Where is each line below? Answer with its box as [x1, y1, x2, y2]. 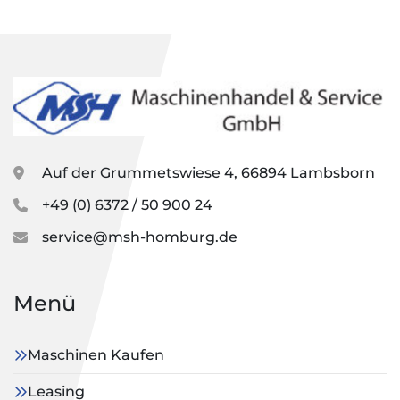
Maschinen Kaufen [28, 346, 164, 364]
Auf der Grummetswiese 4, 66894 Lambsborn [42, 164, 375, 182]
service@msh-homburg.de [42, 229, 237, 246]
